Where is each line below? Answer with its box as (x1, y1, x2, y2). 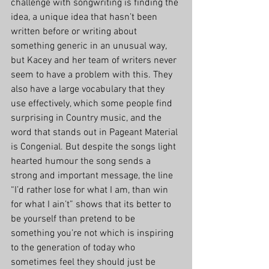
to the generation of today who (11, 242, 138, 255)
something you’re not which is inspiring (11, 228, 176, 240)
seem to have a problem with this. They (11, 69, 175, 82)
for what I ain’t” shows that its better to (11, 199, 174, 211)
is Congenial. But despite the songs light (11, 141, 178, 154)
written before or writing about (11, 26, 139, 38)
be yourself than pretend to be (11, 213, 138, 226)
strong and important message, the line (11, 170, 175, 183)
